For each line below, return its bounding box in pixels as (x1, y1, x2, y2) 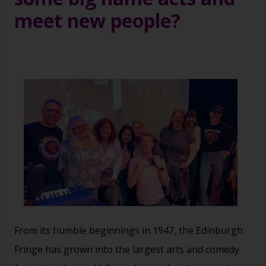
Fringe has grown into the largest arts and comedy (14, 243, 239, 256)
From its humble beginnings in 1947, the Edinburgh (14, 224, 243, 237)
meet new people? (14, 7, 180, 33)
